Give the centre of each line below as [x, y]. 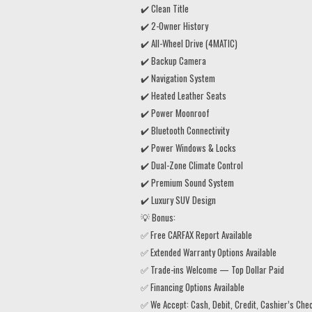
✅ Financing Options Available [193, 287]
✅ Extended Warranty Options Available [209, 252]
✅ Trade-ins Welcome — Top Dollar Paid [212, 269]
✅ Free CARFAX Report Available [196, 234]
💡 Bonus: [158, 217]
